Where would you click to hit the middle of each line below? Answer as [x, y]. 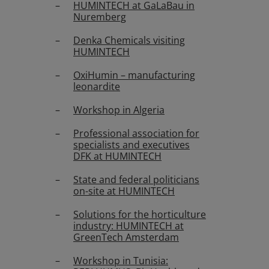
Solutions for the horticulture [140, 214]
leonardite [97, 86]
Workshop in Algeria [119, 110]
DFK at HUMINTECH [117, 156]
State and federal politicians [136, 180]
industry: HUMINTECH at [128, 226]
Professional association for [136, 133]
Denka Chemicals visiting [129, 40]
